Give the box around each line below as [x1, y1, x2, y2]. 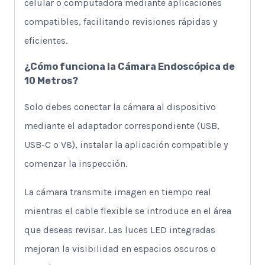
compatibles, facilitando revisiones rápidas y [24, 15, 217, 27]
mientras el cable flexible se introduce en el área [24, 205, 231, 216]
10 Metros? [24, 75, 78, 86]
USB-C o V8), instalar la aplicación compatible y [24, 138, 228, 150]
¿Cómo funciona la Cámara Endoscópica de [24, 60, 235, 72]
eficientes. [24, 34, 67, 46]
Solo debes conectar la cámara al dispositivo [24, 101, 216, 112]
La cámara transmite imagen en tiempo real [24, 186, 211, 198]
